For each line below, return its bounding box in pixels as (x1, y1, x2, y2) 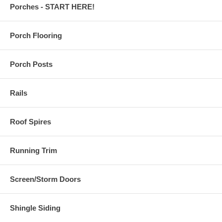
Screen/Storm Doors (10, 175, 81, 184)
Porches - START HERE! (10, 2, 95, 11)
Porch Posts (10, 60, 53, 69)
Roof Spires (10, 117, 51, 126)
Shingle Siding (10, 204, 60, 213)
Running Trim (10, 146, 57, 155)
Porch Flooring (10, 31, 62, 40)
